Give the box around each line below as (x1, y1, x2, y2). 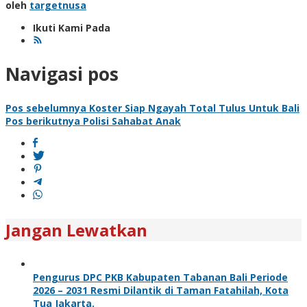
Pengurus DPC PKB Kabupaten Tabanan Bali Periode (33, 270, 288, 284)
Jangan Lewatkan (5, 218, 147, 241)
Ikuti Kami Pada (33, 21, 110, 34)
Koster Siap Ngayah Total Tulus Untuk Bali (86, 101, 299, 114)
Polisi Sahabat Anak (80, 114, 181, 127)
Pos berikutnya (5, 114, 80, 127)
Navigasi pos (5, 62, 119, 87)
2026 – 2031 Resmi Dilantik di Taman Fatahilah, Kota (33, 283, 288, 297)
